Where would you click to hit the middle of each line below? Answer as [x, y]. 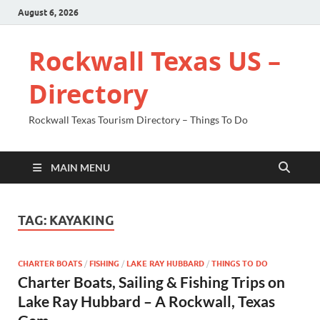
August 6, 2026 [48, 12]
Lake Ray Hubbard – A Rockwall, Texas [146, 301]
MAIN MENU [80, 167]
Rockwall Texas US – [155, 61]
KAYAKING [82, 220]
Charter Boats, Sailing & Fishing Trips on [151, 281]
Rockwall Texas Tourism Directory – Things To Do [138, 120]
